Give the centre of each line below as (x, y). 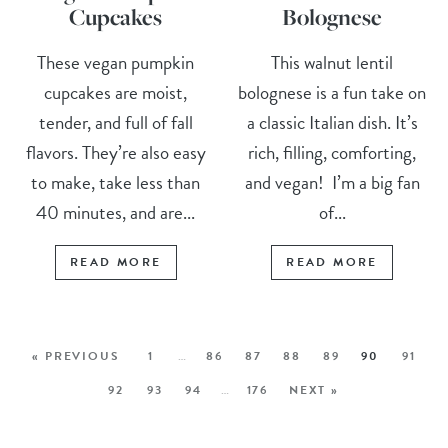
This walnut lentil (332, 63)
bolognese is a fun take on (332, 93)
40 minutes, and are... (116, 213)
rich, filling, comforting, (332, 153)
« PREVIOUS (76, 356)
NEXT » (314, 390)
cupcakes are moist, (116, 93)
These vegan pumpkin (116, 63)
